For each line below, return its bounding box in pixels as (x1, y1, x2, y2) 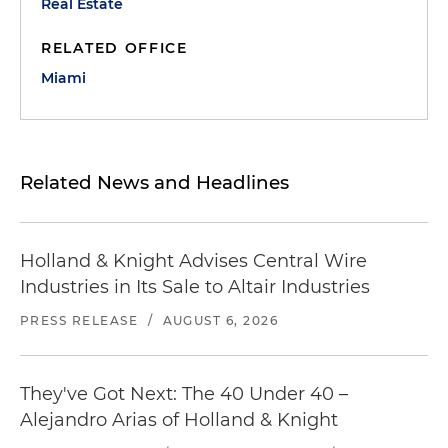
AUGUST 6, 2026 (162, 313, 279, 328)
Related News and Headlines (20, 171, 289, 194)
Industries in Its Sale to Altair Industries (20, 276, 370, 298)
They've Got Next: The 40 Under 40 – (20, 383, 348, 405)
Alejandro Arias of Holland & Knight (20, 409, 338, 431)
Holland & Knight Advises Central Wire (20, 250, 367, 272)
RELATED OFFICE (41, 39, 188, 57)
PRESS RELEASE (20, 313, 139, 328)
